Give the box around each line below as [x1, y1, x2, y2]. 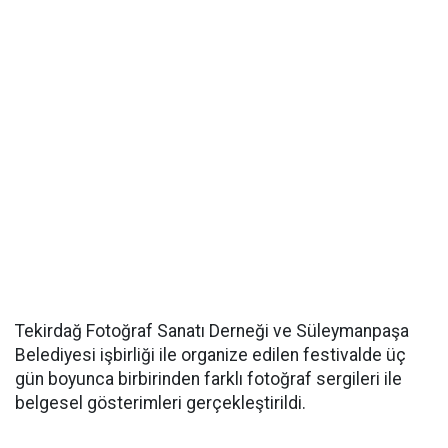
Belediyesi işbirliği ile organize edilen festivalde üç [15, 345, 406, 365]
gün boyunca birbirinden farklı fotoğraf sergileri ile [15, 369, 402, 389]
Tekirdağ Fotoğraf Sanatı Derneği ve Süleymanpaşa [15, 321, 409, 341]
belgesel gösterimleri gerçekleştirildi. [15, 393, 306, 413]
